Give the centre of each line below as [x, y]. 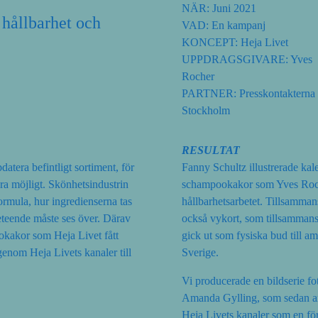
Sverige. [200, 252]
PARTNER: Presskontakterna [248, 93]
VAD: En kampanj [224, 25]
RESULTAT [211, 150]
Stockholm [206, 110]
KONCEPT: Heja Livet [235, 42]
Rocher [198, 76]
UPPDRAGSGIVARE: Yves [247, 59]
